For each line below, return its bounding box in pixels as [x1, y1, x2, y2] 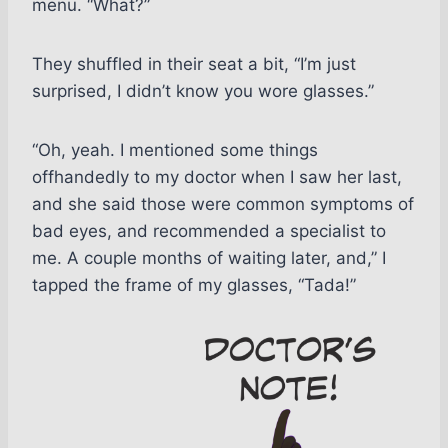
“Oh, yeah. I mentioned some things [32, 139, 318, 160]
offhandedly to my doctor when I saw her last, [32, 166, 402, 187]
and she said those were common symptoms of [32, 193, 414, 214]
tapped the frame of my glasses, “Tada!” [32, 274, 356, 295]
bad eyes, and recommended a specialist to [32, 220, 386, 241]
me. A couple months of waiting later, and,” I [32, 247, 386, 268]
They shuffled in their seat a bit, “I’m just [32, 53, 356, 74]
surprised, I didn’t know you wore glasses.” [32, 80, 374, 101]
